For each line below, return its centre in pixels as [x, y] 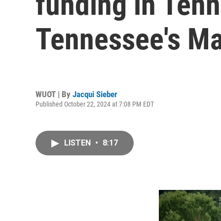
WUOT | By [54, 94]
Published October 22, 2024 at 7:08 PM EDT [95, 104]
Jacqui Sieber [95, 94]
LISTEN [78, 143]
